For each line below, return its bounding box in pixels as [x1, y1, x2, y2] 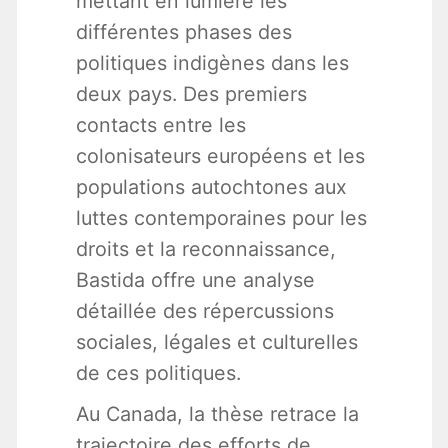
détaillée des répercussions [75, 299, 334, 324]
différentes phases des [75, 20, 292, 45]
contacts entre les [75, 113, 246, 138]
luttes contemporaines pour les [75, 206, 367, 231]
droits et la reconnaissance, [75, 237, 336, 262]
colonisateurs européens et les [75, 144, 365, 169]
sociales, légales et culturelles [75, 330, 358, 355]
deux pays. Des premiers [75, 82, 307, 107]
